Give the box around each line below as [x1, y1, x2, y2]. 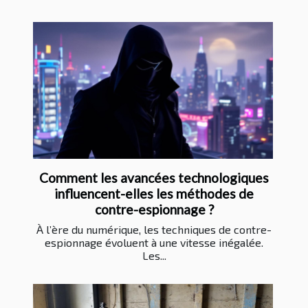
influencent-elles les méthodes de [54, 186, 254, 202]
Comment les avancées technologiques [39, 170, 269, 186]
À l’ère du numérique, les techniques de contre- [36, 223, 272, 236]
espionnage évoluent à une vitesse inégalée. [45, 236, 263, 250]
